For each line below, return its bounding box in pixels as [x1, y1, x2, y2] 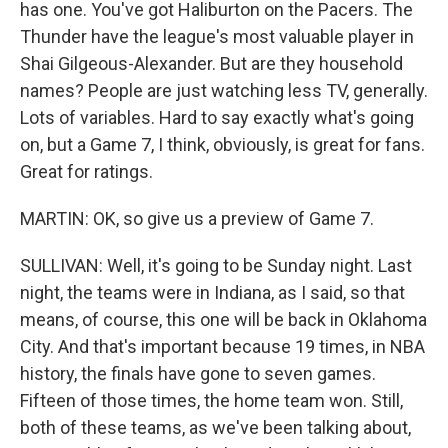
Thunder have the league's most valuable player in [20, 26, 414, 47]
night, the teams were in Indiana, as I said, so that [20, 282, 405, 303]
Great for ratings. [20, 161, 153, 182]
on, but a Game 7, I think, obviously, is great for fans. [20, 134, 425, 155]
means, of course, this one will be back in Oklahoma [20, 309, 427, 330]
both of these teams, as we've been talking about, [20, 417, 411, 438]
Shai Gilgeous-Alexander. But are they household [20, 53, 403, 74]
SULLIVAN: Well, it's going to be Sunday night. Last [20, 255, 412, 276]
